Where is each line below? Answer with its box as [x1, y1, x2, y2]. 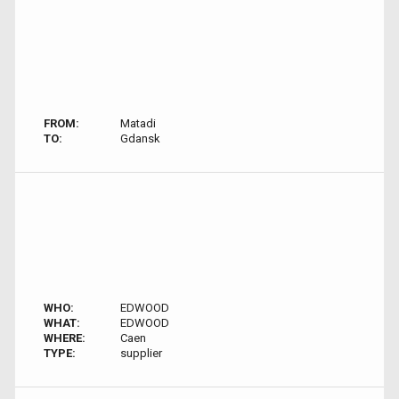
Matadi [119, 117, 156, 130]
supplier [119, 346, 162, 360]
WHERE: [44, 331, 85, 345]
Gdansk [119, 132, 160, 145]
